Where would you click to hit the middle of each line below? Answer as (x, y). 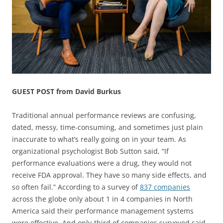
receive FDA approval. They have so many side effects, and (109, 175)
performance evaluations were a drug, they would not (102, 163)
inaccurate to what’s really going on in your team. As (99, 139)
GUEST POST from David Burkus (66, 92)
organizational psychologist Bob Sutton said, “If (90, 151)
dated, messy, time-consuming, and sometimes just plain (108, 127)
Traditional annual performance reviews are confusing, (104, 115)
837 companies (165, 187)
